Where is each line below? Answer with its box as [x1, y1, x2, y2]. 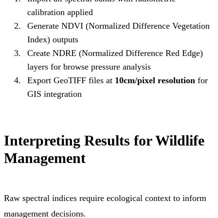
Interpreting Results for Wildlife [4, 132, 204, 148]
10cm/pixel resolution [115, 75, 195, 85]
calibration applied [27, 7, 93, 17]
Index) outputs [27, 34, 78, 44]
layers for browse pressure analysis [27, 61, 151, 72]
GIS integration [27, 89, 82, 99]
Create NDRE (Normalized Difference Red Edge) [27, 48, 203, 58]
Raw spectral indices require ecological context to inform [4, 193, 206, 203]
